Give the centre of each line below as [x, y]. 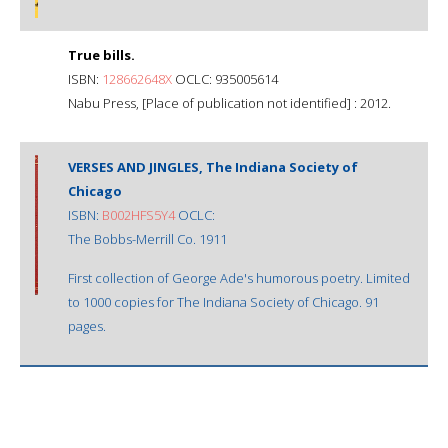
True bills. [101, 54]
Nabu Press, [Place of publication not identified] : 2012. [229, 102]
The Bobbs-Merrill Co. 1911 [147, 238]
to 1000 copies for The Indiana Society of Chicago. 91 [223, 301]
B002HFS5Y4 [138, 214]
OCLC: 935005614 [225, 78]
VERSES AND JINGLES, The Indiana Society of [213, 166]
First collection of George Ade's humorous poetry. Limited [239, 277]
